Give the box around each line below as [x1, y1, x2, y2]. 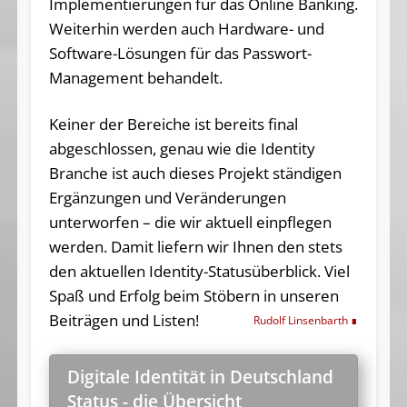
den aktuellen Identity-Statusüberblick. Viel [48, 261, 350, 283]
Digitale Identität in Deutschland [66, 364, 333, 388]
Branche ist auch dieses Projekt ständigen [48, 163, 342, 184]
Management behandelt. [48, 67, 223, 89]
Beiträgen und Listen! [48, 310, 199, 332]
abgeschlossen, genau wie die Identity [48, 138, 315, 160]
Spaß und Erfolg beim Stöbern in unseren [48, 285, 339, 307]
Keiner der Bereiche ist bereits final [48, 114, 298, 135]
